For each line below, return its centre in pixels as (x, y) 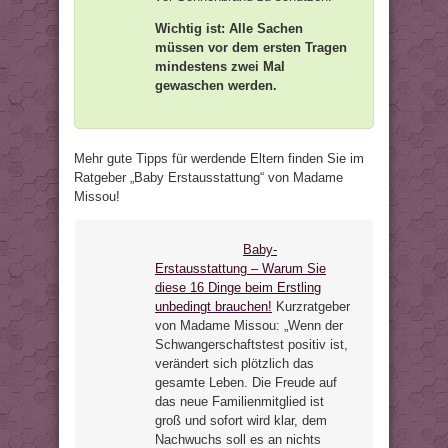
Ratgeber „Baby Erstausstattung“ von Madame (208, 177)
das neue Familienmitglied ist (239, 401)
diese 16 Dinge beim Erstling (238, 287)
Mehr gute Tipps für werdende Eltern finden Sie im (219, 158)
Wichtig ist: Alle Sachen (229, 28)
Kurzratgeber (311, 306)
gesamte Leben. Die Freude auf (246, 382)
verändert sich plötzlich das (234, 363)
